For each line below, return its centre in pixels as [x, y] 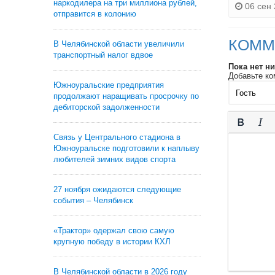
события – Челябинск [93, 200]
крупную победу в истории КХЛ [112, 242]
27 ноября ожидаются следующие [117, 189]
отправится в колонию [95, 14]
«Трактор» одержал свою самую [114, 230]
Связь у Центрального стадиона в [117, 137]
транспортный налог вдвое [103, 55]
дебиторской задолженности [107, 107]
